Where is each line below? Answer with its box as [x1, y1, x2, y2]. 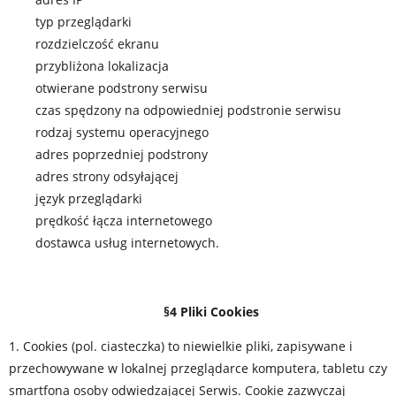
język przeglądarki [35, 190, 142, 207]
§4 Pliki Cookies [164, 303, 259, 320]
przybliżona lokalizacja [35, 57, 169, 74]
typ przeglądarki [35, 13, 132, 30]
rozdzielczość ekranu [35, 35, 159, 52]
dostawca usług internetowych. [35, 234, 219, 251]
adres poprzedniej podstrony [35, 146, 208, 163]
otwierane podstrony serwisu [35, 80, 208, 96]
